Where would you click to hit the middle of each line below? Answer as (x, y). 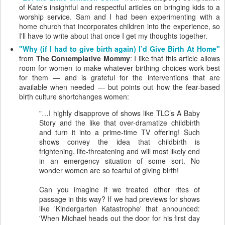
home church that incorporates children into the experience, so (120, 26)
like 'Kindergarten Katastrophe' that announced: (120, 208)
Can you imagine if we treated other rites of (120, 189)
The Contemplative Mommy (83, 58)
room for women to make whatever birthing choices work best (120, 68)
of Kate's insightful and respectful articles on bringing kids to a (120, 7)
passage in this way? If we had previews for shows (120, 199)
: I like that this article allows (175, 58)
